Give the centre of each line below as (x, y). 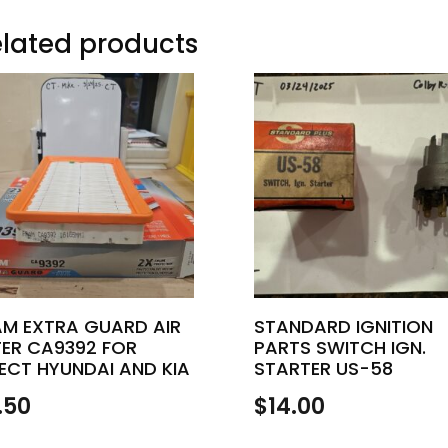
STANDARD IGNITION (343, 326)
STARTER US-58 (323, 368)
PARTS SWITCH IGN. (339, 347)
